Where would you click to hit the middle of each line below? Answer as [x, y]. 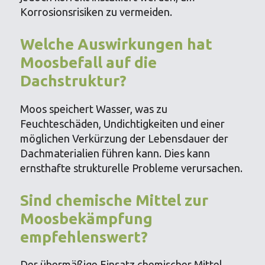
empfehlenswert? [84, 237]
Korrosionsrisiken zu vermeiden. [96, 12]
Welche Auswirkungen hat [117, 44]
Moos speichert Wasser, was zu [94, 109]
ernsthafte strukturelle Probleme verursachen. [132, 168]
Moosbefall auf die [89, 63]
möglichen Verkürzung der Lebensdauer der [125, 138]
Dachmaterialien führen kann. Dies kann [115, 153]
